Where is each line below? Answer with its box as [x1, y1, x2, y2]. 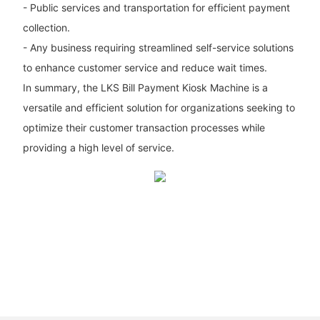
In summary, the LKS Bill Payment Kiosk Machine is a [22, 81, 268, 94]
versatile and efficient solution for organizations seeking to [22, 101, 295, 114]
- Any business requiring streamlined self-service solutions [22, 41, 294, 54]
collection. [22, 21, 70, 34]
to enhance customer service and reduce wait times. [22, 61, 267, 74]
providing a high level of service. [22, 141, 174, 154]
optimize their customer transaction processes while [22, 121, 265, 134]
